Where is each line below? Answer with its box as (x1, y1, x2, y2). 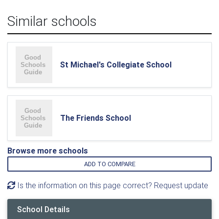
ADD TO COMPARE (84, 160, 135, 168)
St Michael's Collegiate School (60, 60, 172, 69)
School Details (17, 204, 70, 214)
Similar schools (7, 13, 97, 29)
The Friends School (60, 113, 131, 123)
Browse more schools (7, 146, 88, 155)
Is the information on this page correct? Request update (15, 180, 208, 190)
